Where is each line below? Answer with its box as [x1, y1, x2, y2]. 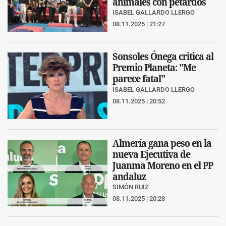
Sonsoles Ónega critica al [112, 50, 213, 63]
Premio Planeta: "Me [112, 62, 196, 74]
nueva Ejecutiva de [112, 148, 190, 160]
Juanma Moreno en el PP [112, 159, 213, 172]
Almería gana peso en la [112, 137, 211, 149]
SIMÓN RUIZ [112, 183, 149, 191]
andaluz [112, 171, 146, 183]
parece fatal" [112, 73, 165, 85]
